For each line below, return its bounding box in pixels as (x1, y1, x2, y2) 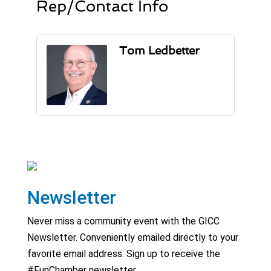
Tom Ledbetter (119, 44, 200, 58)
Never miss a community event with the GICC (27, 215, 220, 227)
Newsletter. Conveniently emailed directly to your (27, 232, 238, 244)
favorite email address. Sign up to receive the (27, 248, 220, 260)
